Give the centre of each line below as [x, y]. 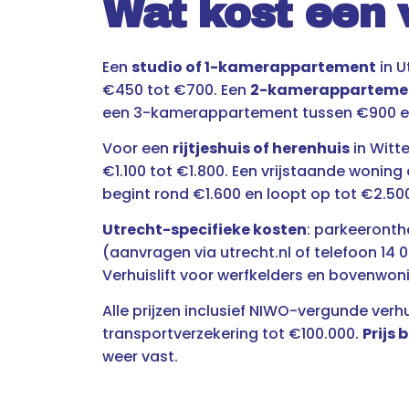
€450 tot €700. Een [176, 90]
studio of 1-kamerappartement [254, 67]
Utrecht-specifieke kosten [204, 230]
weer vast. [140, 357]
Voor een [137, 148]
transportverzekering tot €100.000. [232, 334]
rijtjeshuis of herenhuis [261, 148]
